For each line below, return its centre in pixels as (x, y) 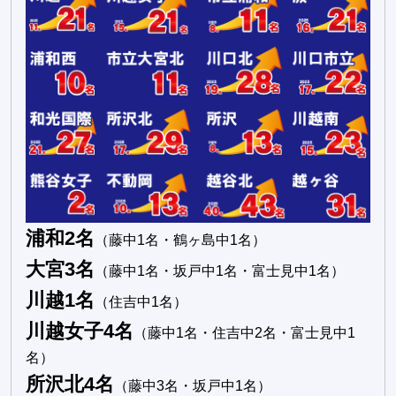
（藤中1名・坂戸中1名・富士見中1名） (220, 271)
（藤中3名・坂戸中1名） (193, 386)
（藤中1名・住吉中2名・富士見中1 (244, 333)
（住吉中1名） (141, 302)
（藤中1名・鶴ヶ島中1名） (180, 240)
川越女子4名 (80, 331)
